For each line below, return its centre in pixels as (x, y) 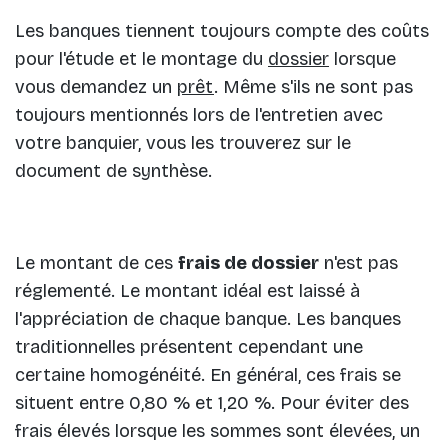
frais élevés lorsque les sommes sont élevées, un (217, 431)
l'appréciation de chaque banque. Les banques (208, 319)
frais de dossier (248, 263)
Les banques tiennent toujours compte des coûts (222, 31)
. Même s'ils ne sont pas (313, 87)
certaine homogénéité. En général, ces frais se (208, 375)
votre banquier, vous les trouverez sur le (183, 143)
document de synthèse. (113, 171)
